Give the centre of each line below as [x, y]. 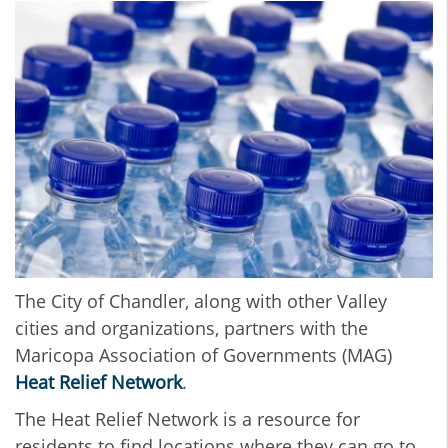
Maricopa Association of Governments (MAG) [203, 355]
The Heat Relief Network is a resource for [187, 419]
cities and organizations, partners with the [191, 328]
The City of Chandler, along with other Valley [201, 301]
